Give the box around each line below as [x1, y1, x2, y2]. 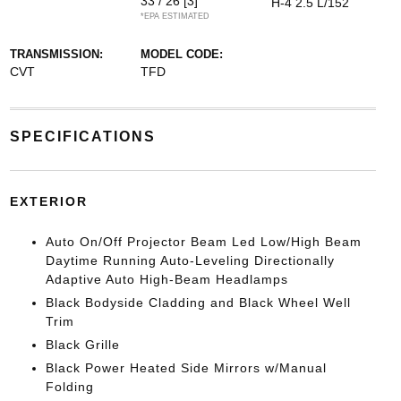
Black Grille [45, 337, 120, 352]
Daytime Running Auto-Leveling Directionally [45, 252, 335, 268]
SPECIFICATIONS [9, 128, 156, 144]
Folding [45, 379, 94, 394]
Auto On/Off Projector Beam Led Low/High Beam [45, 234, 362, 249]
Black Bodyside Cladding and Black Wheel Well [45, 294, 351, 310]
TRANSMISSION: [9, 47, 103, 61]
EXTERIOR [9, 193, 88, 209]
